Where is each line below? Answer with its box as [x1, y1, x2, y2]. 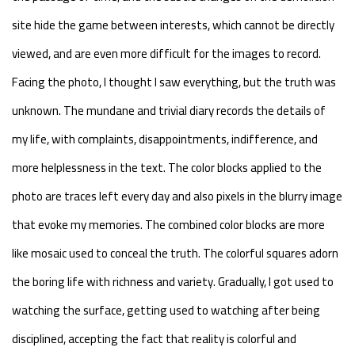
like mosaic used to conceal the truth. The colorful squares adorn [12, 241, 338, 265]
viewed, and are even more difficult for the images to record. [12, 41, 321, 65]
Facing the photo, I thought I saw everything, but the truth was [12, 70, 336, 94]
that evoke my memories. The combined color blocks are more [12, 212, 325, 236]
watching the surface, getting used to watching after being [12, 298, 320, 322]
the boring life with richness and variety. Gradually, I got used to [12, 269, 334, 293]
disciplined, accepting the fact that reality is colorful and [12, 326, 296, 350]
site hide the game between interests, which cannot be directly [12, 13, 334, 36]
